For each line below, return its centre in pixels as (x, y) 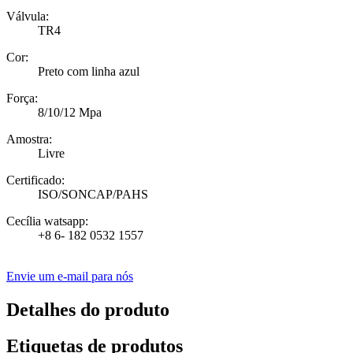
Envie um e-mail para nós (70, 276)
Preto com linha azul (89, 71)
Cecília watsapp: (47, 221)
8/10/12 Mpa (70, 112)
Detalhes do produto (88, 309)
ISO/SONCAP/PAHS (93, 194)
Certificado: (35, 180)
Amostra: (29, 139)
